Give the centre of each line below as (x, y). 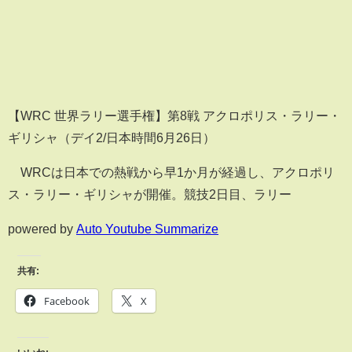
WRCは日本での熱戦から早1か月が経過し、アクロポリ (171, 172)
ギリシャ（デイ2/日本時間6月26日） (112, 138)
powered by (42, 229)
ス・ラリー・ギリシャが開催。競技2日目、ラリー (150, 194)
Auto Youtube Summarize (147, 229)
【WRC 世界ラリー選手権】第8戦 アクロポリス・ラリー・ (174, 116)
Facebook (67, 301)
